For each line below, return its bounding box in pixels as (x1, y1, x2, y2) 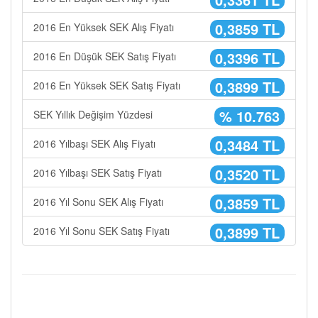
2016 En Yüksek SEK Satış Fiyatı (33, 78, 180, 92)
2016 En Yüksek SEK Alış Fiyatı (33, 20, 174, 34)
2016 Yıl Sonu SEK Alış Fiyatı (33, 194, 163, 209)
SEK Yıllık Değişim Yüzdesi (33, 107, 153, 121)
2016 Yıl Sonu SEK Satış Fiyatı (33, 224, 170, 238)
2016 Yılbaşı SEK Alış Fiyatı (33, 136, 155, 150)
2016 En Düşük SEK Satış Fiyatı (33, 49, 176, 63)
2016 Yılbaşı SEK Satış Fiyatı (33, 165, 162, 180)
